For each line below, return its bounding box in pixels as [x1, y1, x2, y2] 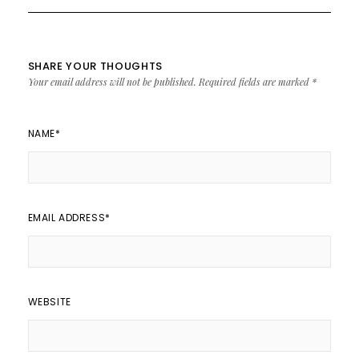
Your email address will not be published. [27, 75, 196, 88]
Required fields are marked [198, 75, 312, 88]
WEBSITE [27, 294, 71, 309]
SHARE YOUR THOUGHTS [27, 58, 163, 74]
